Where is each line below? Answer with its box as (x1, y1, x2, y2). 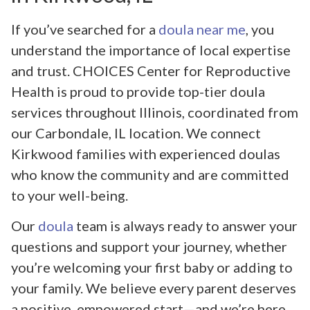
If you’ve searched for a (11, 20, 158, 37)
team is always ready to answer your (73, 217, 298, 235)
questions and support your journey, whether (11, 238, 287, 255)
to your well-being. (11, 186, 128, 203)
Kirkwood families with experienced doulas (11, 145, 280, 162)
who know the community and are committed (11, 165, 289, 183)
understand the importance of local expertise (11, 41, 291, 58)
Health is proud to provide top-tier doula (11, 82, 265, 100)
